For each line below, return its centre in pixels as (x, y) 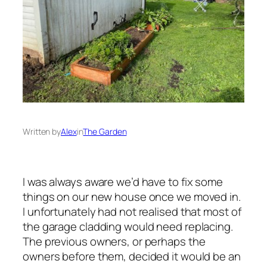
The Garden (105, 131)
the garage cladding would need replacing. (128, 227)
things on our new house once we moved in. (132, 197)
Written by (42, 131)
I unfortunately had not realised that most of (132, 212)
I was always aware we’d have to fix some (123, 182)
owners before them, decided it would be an (132, 257)
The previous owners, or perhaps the (114, 242)
